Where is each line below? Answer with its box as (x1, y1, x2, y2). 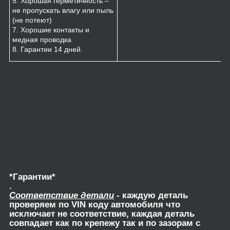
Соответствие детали (9, 190, 114, 201)
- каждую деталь (114, 190, 188, 201)
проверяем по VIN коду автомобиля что (9, 200, 180, 210)
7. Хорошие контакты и (12, 26, 89, 34)
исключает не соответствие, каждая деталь (9, 209, 195, 219)
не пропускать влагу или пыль (12, 6, 113, 15)
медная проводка (12, 35, 71, 44)
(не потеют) (12, 16, 52, 25)
